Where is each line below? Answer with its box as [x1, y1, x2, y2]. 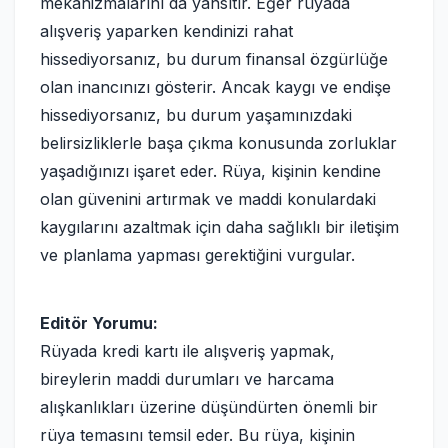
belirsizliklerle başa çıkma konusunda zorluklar [40, 133, 397, 153]
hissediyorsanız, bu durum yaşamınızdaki [40, 105, 352, 125]
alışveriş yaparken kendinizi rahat [40, 21, 293, 41]
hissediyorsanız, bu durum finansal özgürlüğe [40, 49, 388, 69]
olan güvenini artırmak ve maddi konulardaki [40, 189, 376, 209]
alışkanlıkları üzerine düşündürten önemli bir [40, 397, 378, 417]
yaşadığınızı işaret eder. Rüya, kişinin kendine [40, 161, 381, 181]
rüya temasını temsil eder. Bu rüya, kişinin [40, 425, 355, 445]
